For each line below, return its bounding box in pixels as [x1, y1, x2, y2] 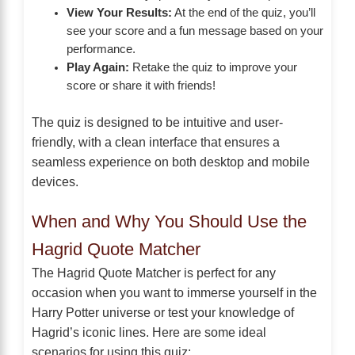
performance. [66, 43, 136, 56]
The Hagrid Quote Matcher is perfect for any [32, 265, 276, 281]
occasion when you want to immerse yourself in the [32, 285, 317, 300]
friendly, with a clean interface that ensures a [32, 135, 280, 150]
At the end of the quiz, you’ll [171, 6, 315, 20]
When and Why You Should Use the [32, 212, 307, 232]
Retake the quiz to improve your [128, 61, 297, 74]
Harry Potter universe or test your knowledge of [32, 305, 294, 320]
